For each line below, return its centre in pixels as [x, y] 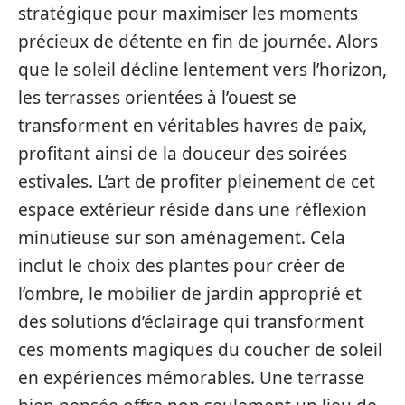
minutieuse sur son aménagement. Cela [182, 238]
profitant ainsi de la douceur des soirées [183, 154]
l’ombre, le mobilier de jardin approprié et [190, 294]
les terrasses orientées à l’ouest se [157, 98]
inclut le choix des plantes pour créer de [182, 266]
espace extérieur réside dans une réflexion [193, 210]
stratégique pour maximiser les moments [188, 14]
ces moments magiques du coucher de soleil [200, 350]
